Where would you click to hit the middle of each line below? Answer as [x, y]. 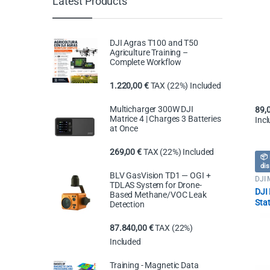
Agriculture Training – [149, 52]
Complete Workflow [146, 62]
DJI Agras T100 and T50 [154, 42]
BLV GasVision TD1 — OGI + [160, 175]
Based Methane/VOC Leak [158, 194]
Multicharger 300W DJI [152, 109]
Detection [127, 204]
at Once [124, 128]
